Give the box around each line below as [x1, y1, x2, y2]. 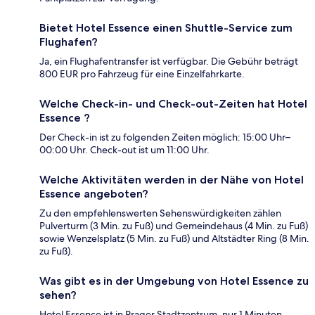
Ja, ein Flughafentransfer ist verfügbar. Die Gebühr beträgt [39, 54, 298, 67]
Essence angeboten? [39, 186, 148, 200]
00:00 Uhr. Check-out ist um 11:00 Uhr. [39, 143, 210, 156]
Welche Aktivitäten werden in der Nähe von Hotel [39, 172, 304, 186]
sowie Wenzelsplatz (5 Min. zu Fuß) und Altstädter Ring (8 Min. [39, 231, 309, 245]
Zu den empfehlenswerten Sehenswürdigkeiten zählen [39, 206, 281, 219]
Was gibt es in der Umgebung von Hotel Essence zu [39, 274, 309, 288]
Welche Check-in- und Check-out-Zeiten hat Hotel [39, 96, 307, 110]
